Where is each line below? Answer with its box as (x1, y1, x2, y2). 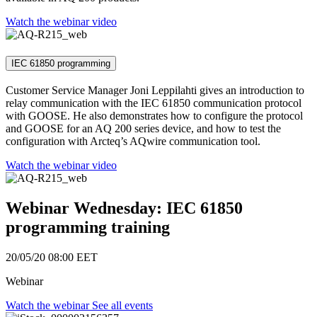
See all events (92, 299, 153, 311)
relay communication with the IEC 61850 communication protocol (6, 96, 301, 109)
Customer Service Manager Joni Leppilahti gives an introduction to (6, 83, 304, 96)
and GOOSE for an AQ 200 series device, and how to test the (6, 122, 281, 134)
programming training (6, 217, 170, 236)
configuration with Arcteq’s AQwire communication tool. (6, 134, 260, 147)
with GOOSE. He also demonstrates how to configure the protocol (6, 109, 303, 122)
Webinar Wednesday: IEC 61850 (6, 198, 243, 217)
